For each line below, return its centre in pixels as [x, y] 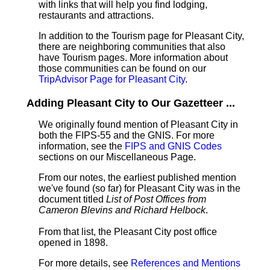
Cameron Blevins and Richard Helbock [122, 210]
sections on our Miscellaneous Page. [117, 157]
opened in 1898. [73, 243]
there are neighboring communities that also [132, 47]
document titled [72, 199]
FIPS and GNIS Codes [173, 146]
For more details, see [85, 263]
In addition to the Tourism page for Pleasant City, [141, 36]
